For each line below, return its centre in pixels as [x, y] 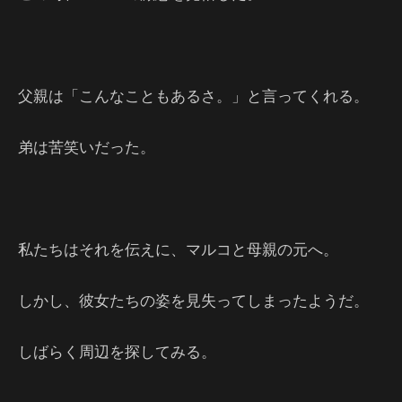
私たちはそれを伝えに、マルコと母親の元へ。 [178, 249]
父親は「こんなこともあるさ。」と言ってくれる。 [193, 95]
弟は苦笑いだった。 [87, 146]
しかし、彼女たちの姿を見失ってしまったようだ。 [193, 300]
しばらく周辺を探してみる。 [117, 351]
